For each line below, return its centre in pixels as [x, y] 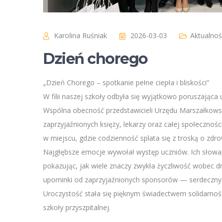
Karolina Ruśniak [81, 36]
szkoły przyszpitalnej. [77, 208]
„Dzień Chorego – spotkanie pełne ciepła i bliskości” [126, 83]
